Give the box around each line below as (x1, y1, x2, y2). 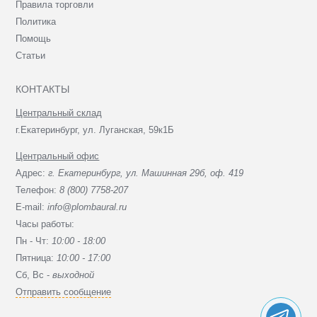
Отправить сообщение (16, 286, 112, 297)
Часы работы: (16, 218, 75, 229)
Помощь (16, 33, 52, 44)
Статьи (16, 50, 46, 61)
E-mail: (16, 201, 48, 212)
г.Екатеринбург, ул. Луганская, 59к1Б (16, 124, 175, 135)
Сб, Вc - (16, 269, 53, 280)
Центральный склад (16, 107, 103, 118)
